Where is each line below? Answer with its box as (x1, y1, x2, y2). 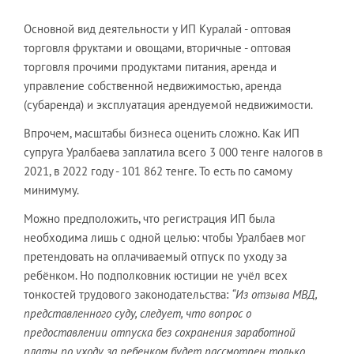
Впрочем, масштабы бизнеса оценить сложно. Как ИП (24, 126, 299, 141)
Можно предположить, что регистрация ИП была (24, 211, 275, 226)
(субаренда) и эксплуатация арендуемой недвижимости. (24, 97, 313, 112)
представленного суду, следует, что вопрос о (24, 306, 251, 321)
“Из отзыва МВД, (232, 287, 317, 302)
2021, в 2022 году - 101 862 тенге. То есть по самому (24, 164, 292, 179)
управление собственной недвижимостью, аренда (24, 78, 281, 93)
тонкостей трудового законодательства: (24, 287, 232, 302)
